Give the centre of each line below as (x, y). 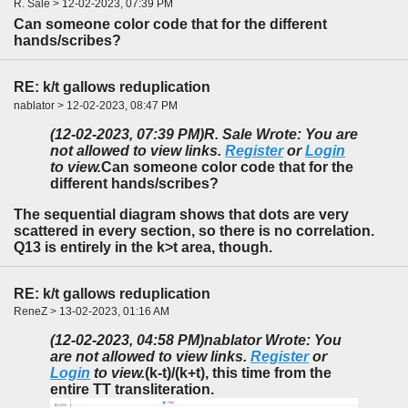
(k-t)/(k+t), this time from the (238, 373)
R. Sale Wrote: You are (281, 134)
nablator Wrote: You (273, 341)
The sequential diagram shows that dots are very (181, 214)
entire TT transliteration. (132, 390)
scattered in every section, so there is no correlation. (194, 230)
